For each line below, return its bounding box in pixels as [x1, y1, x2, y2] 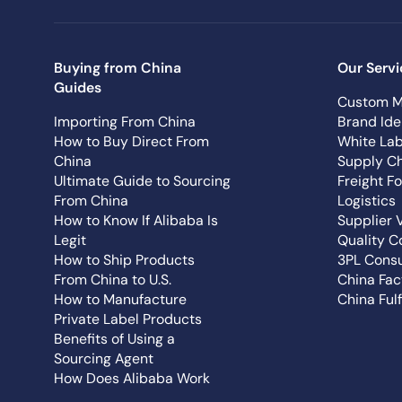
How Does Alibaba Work [53, 369, 210, 389]
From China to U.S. [53, 270, 171, 290]
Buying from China [53, 58, 181, 78]
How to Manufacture [53, 290, 187, 310]
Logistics [337, 191, 397, 211]
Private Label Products [53, 310, 202, 329]
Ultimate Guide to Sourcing [53, 171, 231, 191]
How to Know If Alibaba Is [53, 211, 218, 231]
